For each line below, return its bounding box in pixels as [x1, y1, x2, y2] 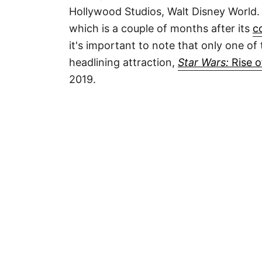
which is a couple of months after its [69, 22, 253, 35]
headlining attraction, [69, 56, 178, 68]
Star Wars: [178, 56, 229, 68]
